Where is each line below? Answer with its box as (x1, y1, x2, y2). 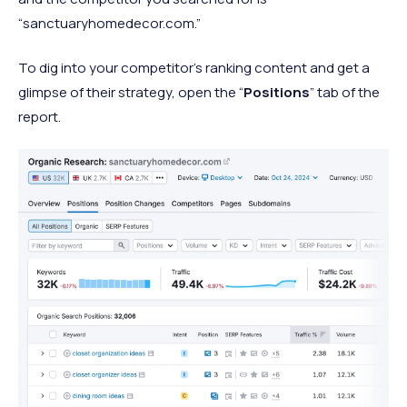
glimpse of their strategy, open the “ (18, 82, 243, 102)
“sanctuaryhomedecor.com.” (18, 13, 201, 33)
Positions (243, 82, 310, 102)
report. (18, 106, 61, 126)
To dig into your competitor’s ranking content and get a (18, 57, 370, 77)
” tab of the (310, 82, 380, 102)
